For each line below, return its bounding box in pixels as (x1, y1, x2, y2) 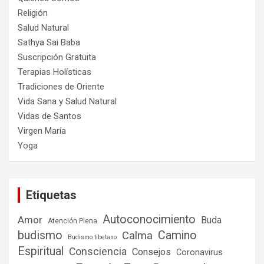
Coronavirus (176, 247, 223, 258)
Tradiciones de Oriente (18, 81, 104, 93)
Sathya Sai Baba (18, 37, 80, 48)
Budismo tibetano (68, 233, 117, 242)
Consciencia (69, 246, 127, 258)
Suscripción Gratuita (18, 52, 96, 63)
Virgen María (18, 126, 66, 137)
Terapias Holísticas (18, 67, 91, 78)
